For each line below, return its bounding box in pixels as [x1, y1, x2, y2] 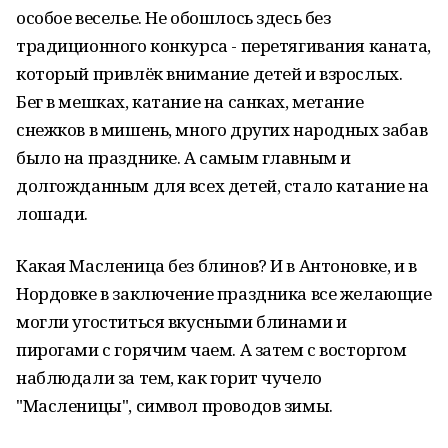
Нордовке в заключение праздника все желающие [16, 282, 432, 305]
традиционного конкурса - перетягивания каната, [16, 34, 431, 57]
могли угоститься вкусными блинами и [16, 310, 347, 333]
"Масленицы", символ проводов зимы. [16, 394, 333, 417]
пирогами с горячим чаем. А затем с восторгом [16, 338, 407, 361]
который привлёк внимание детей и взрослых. [16, 62, 403, 85]
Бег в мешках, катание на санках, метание [16, 90, 364, 113]
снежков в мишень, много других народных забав [16, 118, 428, 141]
